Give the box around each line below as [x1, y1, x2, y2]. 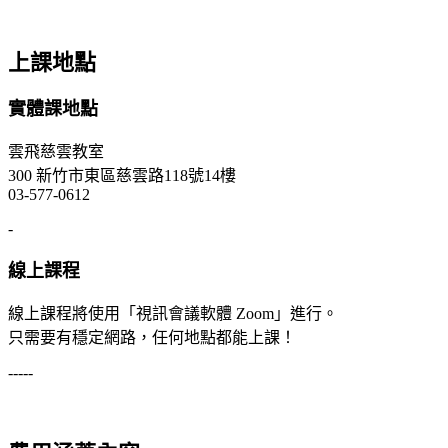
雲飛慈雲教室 [8, 143, 104, 161]
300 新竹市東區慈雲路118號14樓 [8, 167, 240, 185]
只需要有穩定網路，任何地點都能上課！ [8, 329, 296, 347]
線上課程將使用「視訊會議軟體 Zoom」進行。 [8, 305, 338, 323]
